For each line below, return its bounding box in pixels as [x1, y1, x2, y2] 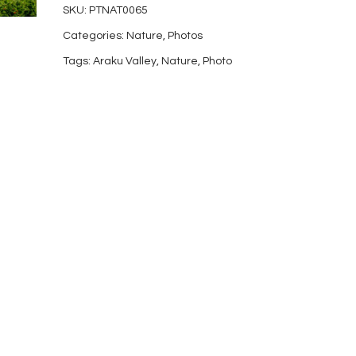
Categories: [63, 30, 127, 41]
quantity [87, 40, 129, 53]
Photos [168, 30, 203, 41]
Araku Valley [93, 56, 157, 67]
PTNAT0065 [89, 5, 149, 16]
